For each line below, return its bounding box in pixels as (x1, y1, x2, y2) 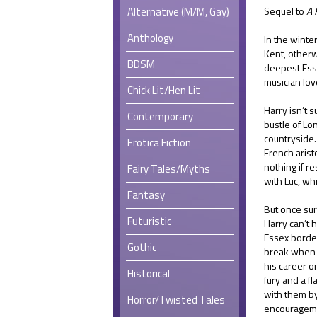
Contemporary (127, 108, 193, 125)
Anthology (127, 29, 173, 46)
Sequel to (264, 4, 306, 18)
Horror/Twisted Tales (127, 291, 225, 308)
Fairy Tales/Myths (127, 160, 210, 177)
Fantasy (127, 186, 165, 203)
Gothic (127, 238, 156, 255)
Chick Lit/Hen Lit (127, 81, 200, 98)
